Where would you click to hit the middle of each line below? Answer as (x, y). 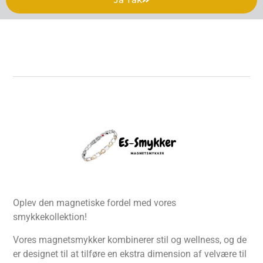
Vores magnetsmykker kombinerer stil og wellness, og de (130, 240)
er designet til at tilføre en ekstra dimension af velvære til (130, 254)
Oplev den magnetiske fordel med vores (95, 203)
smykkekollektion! (50, 217)
